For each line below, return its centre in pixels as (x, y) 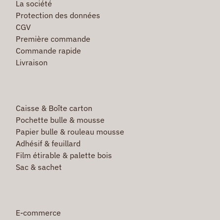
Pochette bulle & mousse (60, 120)
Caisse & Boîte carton (54, 108)
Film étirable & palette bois (64, 155)
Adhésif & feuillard (48, 143)
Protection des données (58, 15)
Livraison (31, 62)
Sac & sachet (39, 167)
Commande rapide (48, 50)
